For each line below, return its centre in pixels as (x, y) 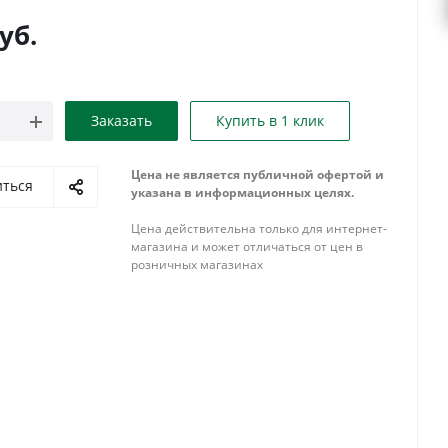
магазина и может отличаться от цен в (247, 246)
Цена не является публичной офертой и (257, 174)
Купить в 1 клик (270, 120)
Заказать (121, 120)
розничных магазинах (197, 264)
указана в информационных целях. (242, 192)
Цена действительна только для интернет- (259, 228)
